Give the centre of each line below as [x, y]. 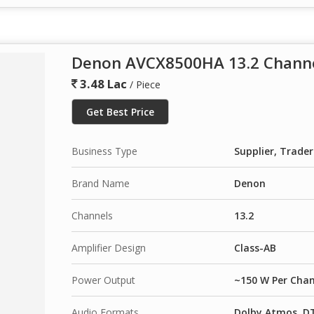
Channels [92, 215]
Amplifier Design [109, 247]
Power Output [103, 280]
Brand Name [101, 183]
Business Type [104, 151]
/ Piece [145, 84]
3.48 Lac [102, 83]
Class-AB [255, 247]
